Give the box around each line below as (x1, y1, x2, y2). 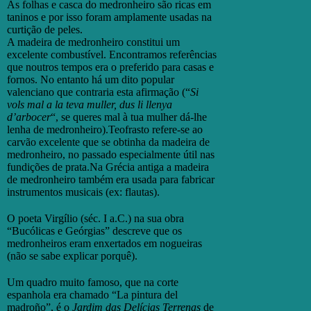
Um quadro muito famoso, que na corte (7, 276, 178, 288)
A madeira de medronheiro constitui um (7, 35, 180, 48)
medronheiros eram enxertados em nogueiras (7, 237, 202, 249)
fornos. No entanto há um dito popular (7, 73, 174, 85)
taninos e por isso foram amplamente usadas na (7, 10, 212, 23)
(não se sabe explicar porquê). (7, 249, 137, 262)
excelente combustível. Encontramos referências (7, 48, 217, 60)
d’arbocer (7, 110, 51, 123)
